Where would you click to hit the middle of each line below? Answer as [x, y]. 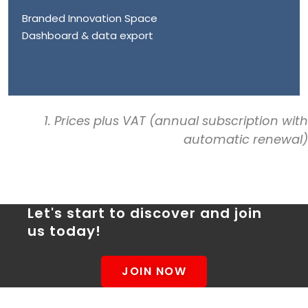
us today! [64, 231]
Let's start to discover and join [145, 213]
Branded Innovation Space [90, 18]
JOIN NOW [154, 271]
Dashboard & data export [88, 35]
